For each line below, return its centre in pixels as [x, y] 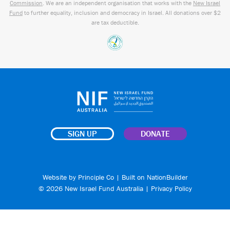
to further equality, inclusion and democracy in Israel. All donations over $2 [122, 12]
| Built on [130, 177]
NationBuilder [167, 177]
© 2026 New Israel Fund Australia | [94, 188]
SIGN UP [82, 133]
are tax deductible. [115, 22]
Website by [60, 177]
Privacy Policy [171, 188]
